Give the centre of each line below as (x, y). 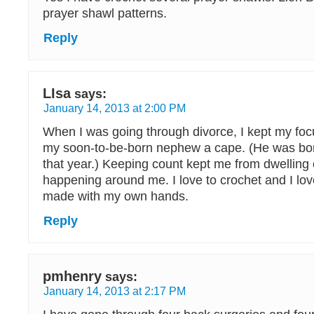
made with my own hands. (116, 197)
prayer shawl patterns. (105, 14)
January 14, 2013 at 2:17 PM (115, 291)
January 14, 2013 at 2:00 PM (115, 108)
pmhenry (72, 277)
